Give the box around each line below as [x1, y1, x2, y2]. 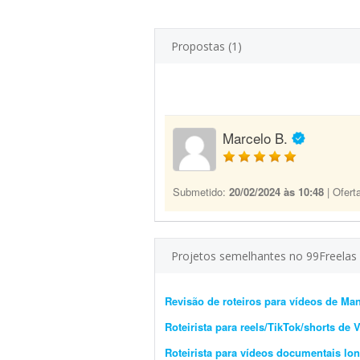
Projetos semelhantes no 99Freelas [171, 248, 357, 264]
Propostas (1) [171, 39, 242, 54]
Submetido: [173, 184, 229, 199]
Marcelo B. [223, 128, 288, 148]
